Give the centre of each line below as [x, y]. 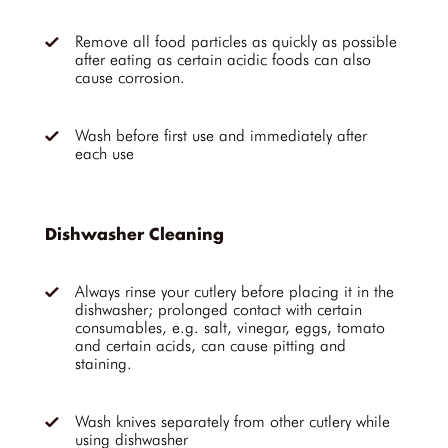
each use [104, 153]
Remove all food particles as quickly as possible [236, 41]
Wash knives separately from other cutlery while [232, 421]
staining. [103, 363]
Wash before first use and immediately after [221, 135]
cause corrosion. [130, 77]
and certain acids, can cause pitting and [210, 345]
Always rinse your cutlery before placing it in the [234, 291]
